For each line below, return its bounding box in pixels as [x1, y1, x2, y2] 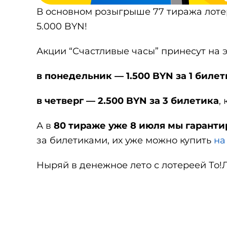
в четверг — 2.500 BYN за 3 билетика [36, 95, 219, 106]
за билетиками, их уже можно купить [36, 135, 214, 146]
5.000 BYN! [36, 21, 87, 32]
